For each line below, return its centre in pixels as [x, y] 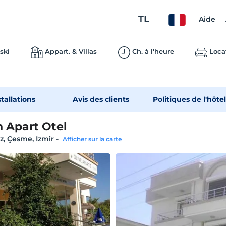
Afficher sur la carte [92, 139]
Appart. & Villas [71, 51]
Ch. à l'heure [153, 51]
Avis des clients [101, 99]
